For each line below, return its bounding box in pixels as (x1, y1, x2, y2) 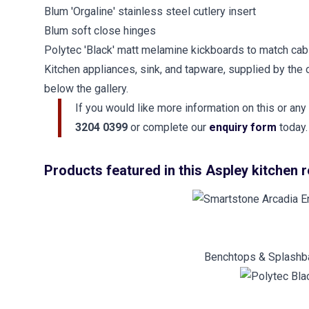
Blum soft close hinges (44, 24, 156, 37)
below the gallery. (44, 82, 128, 95)
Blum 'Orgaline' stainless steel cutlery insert (44, 5, 256, 18)
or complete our (130, 121, 209, 134)
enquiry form (209, 121, 279, 134)
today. (279, 121, 308, 134)
